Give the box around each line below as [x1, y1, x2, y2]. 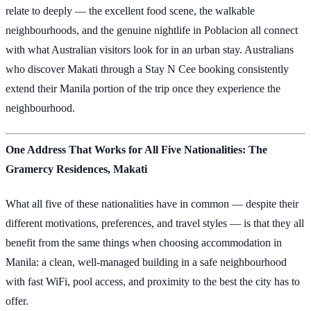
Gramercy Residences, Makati [6, 163, 147, 176]
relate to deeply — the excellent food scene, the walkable [6, 4, 255, 17]
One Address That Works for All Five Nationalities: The [6, 144, 267, 156]
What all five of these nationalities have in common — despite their [6, 198, 299, 210]
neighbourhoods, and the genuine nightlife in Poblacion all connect [6, 24, 298, 36]
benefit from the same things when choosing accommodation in [6, 237, 282, 249]
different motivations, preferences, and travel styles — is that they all [6, 217, 304, 230]
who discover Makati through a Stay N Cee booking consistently [6, 62, 289, 75]
